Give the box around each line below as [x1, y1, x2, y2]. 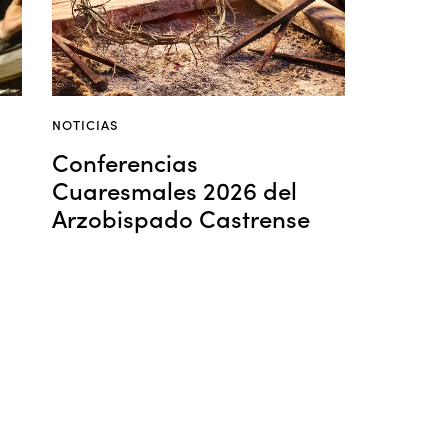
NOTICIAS [51, 114, 119, 134]
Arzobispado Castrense [51, 200, 310, 234]
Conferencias [51, 144, 198, 178]
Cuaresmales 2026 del [51, 172, 297, 206]
